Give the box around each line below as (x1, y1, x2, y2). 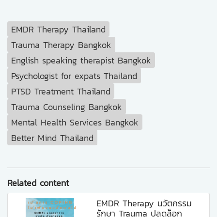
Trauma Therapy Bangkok (11, 38, 111, 51)
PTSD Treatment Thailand (11, 84, 110, 98)
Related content (7, 176, 69, 190)
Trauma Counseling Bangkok (11, 100, 122, 113)
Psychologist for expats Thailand (11, 69, 137, 82)
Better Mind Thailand (11, 131, 93, 144)
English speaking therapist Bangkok (11, 53, 151, 67)
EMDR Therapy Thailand (11, 22, 106, 36)
